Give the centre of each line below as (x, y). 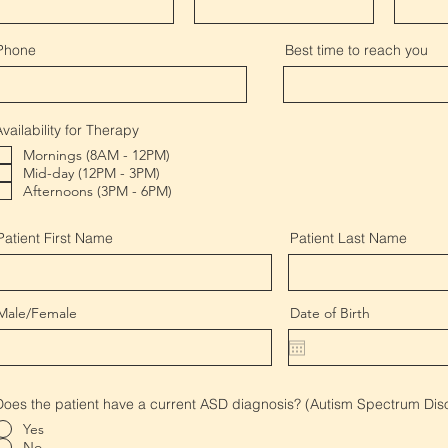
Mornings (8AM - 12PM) (96, 155)
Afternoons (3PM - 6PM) (97, 191)
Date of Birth (330, 313)
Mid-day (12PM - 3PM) (91, 173)
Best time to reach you (356, 50)
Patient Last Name (348, 238)
